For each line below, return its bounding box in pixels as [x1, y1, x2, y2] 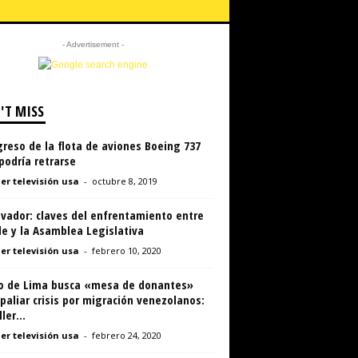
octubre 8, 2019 [91, 175, 157, 187]
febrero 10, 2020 [91, 245, 161, 257]
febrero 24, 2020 [91, 329, 161, 341]
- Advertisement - [62, 40, 124, 49]
